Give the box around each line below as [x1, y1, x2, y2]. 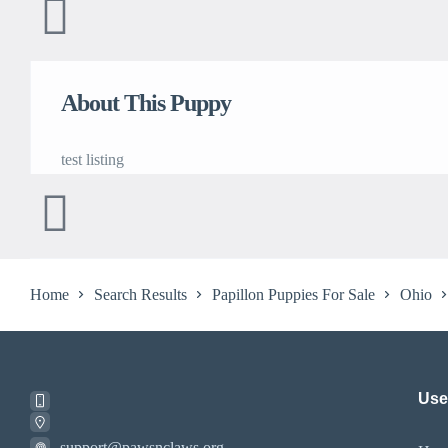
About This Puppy [61, 90, 231, 116]
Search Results [94, 286, 187, 303]
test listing [61, 151, 124, 168]
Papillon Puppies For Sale [212, 286, 375, 303]
